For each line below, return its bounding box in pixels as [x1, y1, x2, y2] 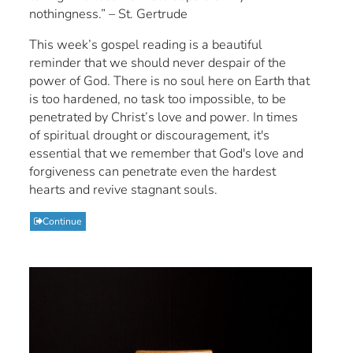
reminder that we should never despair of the [29, 53, 287, 72]
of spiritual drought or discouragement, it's [29, 125, 270, 144]
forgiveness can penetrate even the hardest [29, 162, 277, 180]
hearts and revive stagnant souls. [29, 180, 218, 199]
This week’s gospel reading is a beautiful [29, 35, 263, 54]
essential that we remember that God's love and [29, 143, 304, 162]
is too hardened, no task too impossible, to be [29, 89, 287, 108]
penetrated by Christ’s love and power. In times [29, 107, 299, 126]
